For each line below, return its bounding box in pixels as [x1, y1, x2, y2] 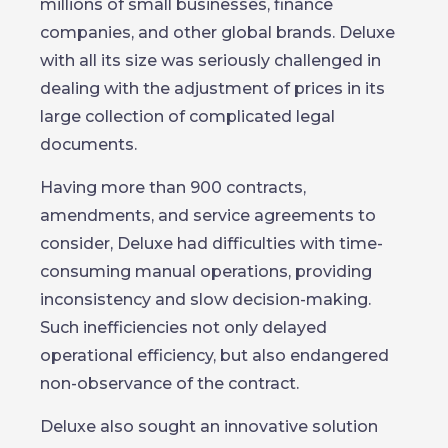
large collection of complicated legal [40, 107, 335, 126]
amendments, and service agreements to [40, 206, 376, 225]
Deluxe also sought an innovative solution [40, 417, 378, 436]
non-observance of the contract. [40, 374, 299, 393]
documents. [40, 135, 137, 154]
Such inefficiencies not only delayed [40, 318, 327, 337]
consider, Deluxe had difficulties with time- [40, 234, 383, 253]
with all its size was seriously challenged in [40, 51, 381, 70]
